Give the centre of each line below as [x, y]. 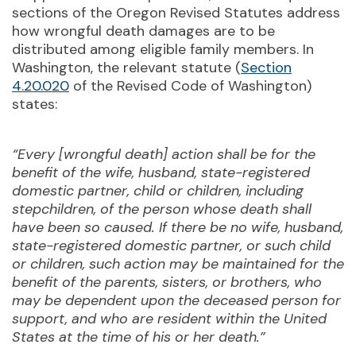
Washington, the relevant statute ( [126, 67]
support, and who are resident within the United [169, 318]
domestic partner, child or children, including [158, 190]
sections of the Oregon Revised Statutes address [176, 12]
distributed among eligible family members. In [163, 49]
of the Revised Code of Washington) [190, 85]
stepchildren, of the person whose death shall [162, 209]
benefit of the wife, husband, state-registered [161, 172]
